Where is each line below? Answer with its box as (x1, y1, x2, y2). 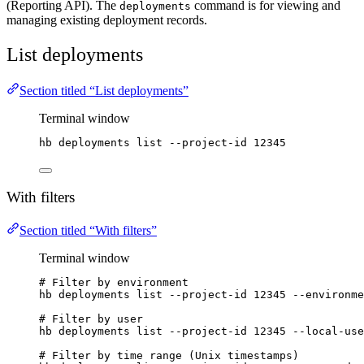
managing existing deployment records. (6, 12, 207, 27)
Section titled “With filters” (19, 223, 157, 237)
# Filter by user (39, 312, 143, 325)
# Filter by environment (39, 275, 188, 288)
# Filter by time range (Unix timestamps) (39, 349, 299, 362)
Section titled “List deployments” (19, 83, 188, 97)
